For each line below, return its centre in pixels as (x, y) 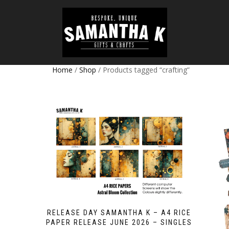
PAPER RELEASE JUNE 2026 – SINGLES (119, 222)
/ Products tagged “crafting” (143, 70)
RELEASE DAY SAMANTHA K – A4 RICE (119, 212)
